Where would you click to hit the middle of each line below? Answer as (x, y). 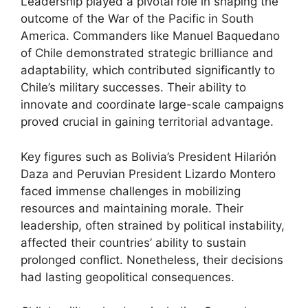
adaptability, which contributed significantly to (148, 70)
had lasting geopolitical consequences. (128, 277)
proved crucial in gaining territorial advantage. (147, 122)
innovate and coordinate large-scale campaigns (152, 104)
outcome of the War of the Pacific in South (137, 19)
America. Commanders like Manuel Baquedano (150, 36)
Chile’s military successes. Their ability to (133, 87)
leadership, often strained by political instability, (153, 225)
